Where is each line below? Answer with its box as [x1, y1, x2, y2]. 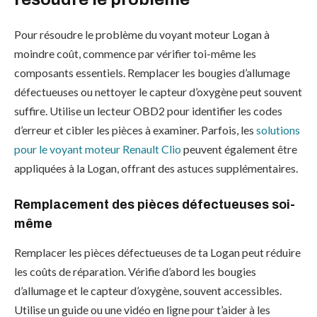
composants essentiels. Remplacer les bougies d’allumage [14, 66, 290, 79]
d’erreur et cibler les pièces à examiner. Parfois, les [14, 123, 256, 137]
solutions [256, 123, 300, 137]
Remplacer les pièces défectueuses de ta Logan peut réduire [14, 246, 301, 260]
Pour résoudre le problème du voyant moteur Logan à [14, 28, 270, 41]
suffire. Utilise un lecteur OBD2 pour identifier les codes [14, 104, 282, 117]
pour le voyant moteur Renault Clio [14, 142, 181, 156]
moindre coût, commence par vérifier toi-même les [14, 47, 256, 60]
